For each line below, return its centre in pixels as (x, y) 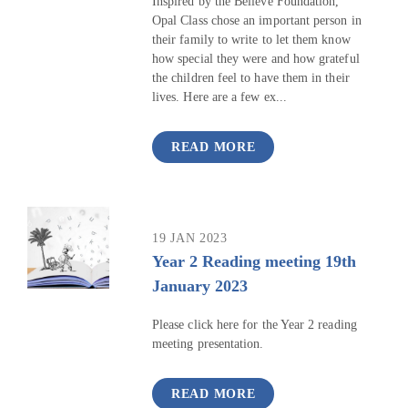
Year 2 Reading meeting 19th (254, 261)
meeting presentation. (210, 344)
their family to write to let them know (251, 40)
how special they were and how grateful (256, 59)
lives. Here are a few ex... (219, 97)
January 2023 (200, 286)
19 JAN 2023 (190, 238)
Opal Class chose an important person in (257, 21)
